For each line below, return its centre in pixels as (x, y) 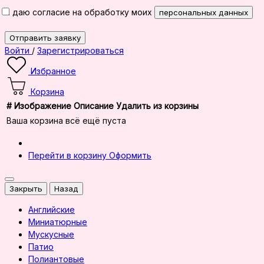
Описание (94, 106)
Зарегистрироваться (80, 50)
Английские (52, 209)
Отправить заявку (45, 38)
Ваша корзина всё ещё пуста (66, 121)
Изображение (43, 106)
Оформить (130, 155)
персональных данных (204, 12)
